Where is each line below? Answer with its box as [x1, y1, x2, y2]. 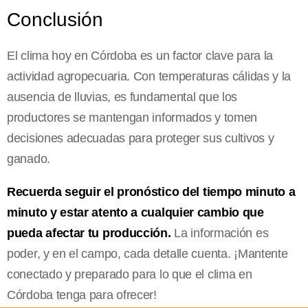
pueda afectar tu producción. [7, 225, 171, 240]
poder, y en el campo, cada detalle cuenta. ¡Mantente [7, 246, 288, 261]
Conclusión [7, 8, 103, 30]
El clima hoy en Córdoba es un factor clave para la [7, 48, 274, 63]
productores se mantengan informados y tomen [7, 110, 258, 124]
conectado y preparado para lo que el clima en [7, 267, 252, 281]
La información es [170, 225, 269, 240]
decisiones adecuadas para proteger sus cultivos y [7, 131, 274, 145]
